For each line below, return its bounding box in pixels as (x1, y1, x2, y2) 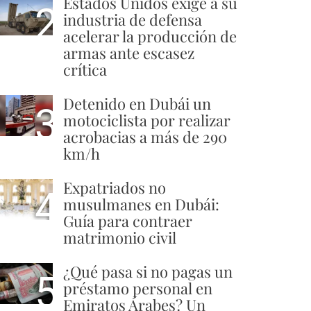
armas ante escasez (63, 42, 194, 63)
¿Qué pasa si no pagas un (63, 261, 233, 282)
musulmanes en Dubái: (63, 194, 219, 215)
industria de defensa (63, 9, 202, 30)
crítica (63, 59, 107, 80)
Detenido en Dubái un (63, 93, 211, 114)
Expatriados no (63, 177, 166, 198)
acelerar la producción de (63, 26, 237, 47)
